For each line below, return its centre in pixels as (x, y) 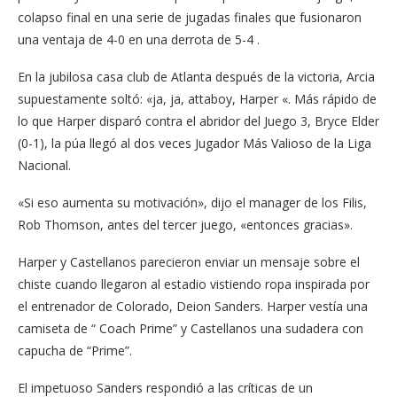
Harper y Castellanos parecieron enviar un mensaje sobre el (189, 261)
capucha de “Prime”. (75, 350)
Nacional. (44, 165)
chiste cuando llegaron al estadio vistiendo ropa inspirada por (194, 284)
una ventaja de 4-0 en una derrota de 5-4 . (139, 39)
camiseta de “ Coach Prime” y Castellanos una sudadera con (191, 328)
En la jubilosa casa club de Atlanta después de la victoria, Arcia (196, 76)
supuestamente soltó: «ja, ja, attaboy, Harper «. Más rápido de (197, 98)
